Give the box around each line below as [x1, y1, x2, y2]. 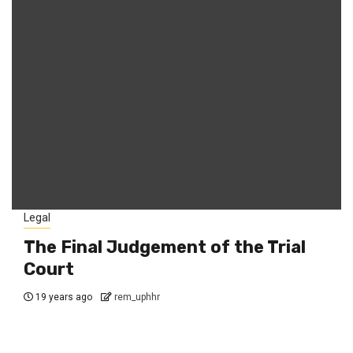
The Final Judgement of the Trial [24, 236, 306, 258]
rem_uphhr [114, 292, 160, 303]
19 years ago [33, 292, 95, 303]
